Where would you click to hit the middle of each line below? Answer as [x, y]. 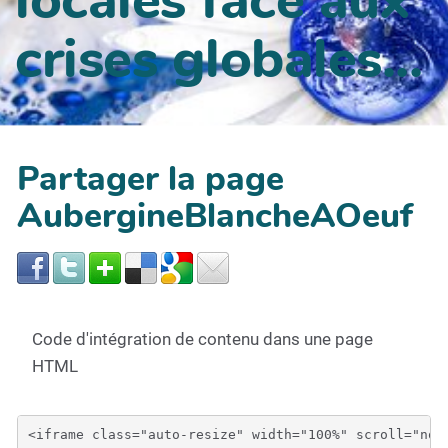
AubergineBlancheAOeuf [215, 216]
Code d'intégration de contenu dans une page [202, 339]
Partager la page [150, 179]
